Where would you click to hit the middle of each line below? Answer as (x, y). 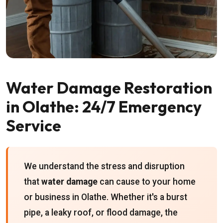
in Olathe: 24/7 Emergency (104, 107)
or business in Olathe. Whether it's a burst (106, 197)
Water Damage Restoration (109, 88)
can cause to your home (147, 182)
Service (34, 125)
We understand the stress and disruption (104, 166)
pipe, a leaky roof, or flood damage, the (101, 213)
